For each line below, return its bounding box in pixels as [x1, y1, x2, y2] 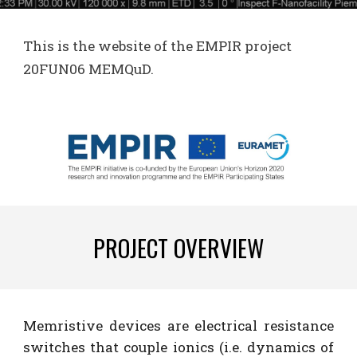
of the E [151, 37, 206, 55]
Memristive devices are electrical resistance [23, 316, 334, 335]
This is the [23, 37, 99, 55]
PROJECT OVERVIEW [93, 230, 264, 265]
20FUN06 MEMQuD [23, 60, 151, 78]
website [98, 37, 151, 55]
